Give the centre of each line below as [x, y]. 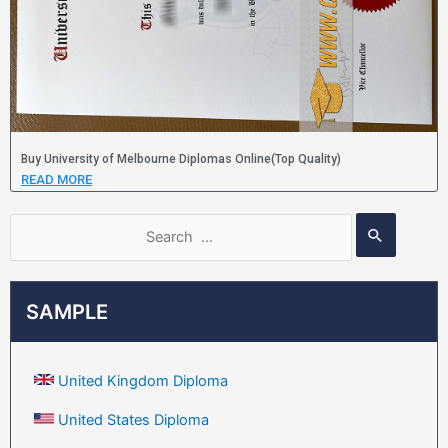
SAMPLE [67, 311]
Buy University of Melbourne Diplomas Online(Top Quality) [181, 159]
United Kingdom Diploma [143, 380]
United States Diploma [133, 419]
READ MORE [56, 180]
